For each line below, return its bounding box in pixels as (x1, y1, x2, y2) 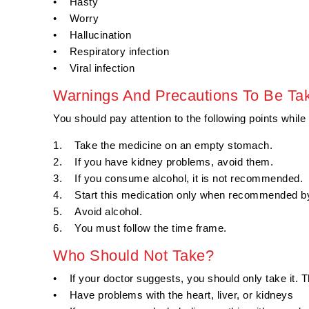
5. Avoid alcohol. (53, 206, 142, 218)
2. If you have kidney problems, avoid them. (53, 156, 273, 168)
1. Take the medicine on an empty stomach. (53, 139, 272, 152)
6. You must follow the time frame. (53, 222, 227, 235)
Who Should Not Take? (53, 247, 214, 265)
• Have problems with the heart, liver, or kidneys (53, 289, 293, 301)
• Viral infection (53, 62, 134, 74)
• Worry (53, 12, 99, 25)
